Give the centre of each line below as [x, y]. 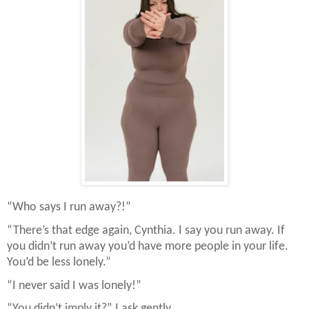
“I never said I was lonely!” [74, 286]
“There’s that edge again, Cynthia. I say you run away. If [146, 231]
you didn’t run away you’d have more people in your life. [148, 247]
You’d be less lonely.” [59, 263]
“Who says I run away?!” [69, 208]
